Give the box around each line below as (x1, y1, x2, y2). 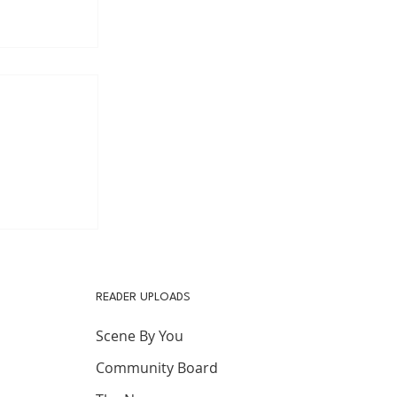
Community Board (95, 358, 218, 378)
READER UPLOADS (95, 292, 191, 304)
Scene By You (95, 326, 183, 346)
